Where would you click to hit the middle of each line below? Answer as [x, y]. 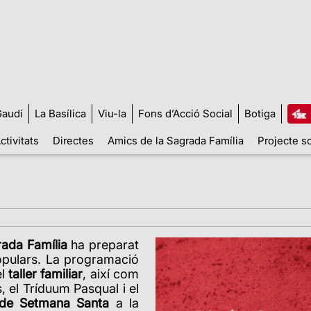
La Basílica [60, 113]
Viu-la [112, 113]
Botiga [260, 113]
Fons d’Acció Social [185, 113]
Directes [73, 140]
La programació [92, 259]
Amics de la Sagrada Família [175, 140]
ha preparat [105, 244]
